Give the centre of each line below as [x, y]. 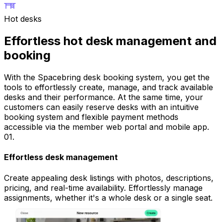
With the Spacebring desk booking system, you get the [107, 78]
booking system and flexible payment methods [91, 117]
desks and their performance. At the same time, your [104, 97]
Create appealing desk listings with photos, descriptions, [109, 178]
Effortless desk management [61, 157]
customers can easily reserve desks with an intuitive [101, 107]
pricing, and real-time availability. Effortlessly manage [103, 188]
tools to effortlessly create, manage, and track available [109, 87]
